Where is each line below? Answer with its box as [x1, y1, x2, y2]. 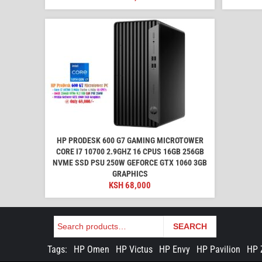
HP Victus [116, 243, 153, 255]
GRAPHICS [112, 168, 148, 178]
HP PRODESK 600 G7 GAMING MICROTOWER [56, 135, 204, 145]
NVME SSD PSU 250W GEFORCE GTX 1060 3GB [53, 157, 207, 167]
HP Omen [74, 243, 109, 255]
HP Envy [159, 243, 190, 255]
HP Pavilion [196, 243, 240, 255]
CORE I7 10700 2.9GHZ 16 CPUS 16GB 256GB [56, 146, 204, 156]
